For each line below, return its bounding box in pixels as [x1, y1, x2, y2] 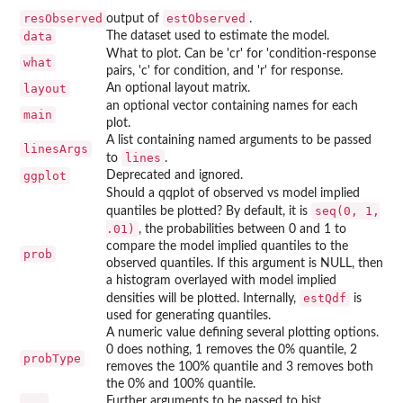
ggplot [23, 168, 67, 183]
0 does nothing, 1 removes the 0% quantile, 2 [106, 343, 357, 356]
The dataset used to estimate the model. [106, 29, 329, 42]
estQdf [303, 291, 346, 305]
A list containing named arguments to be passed [106, 133, 372, 147]
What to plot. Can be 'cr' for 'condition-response [106, 47, 376, 60]
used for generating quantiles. [106, 309, 271, 322]
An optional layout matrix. [106, 81, 250, 94]
